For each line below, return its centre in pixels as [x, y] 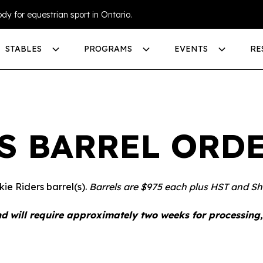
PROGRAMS [108, 49]
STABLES [23, 49]
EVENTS [191, 49]
